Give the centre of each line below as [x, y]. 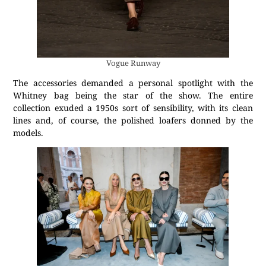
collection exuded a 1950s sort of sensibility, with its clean [133, 107]
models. [28, 132]
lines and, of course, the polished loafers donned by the [133, 120]
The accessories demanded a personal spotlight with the [133, 83]
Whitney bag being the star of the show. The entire [133, 95]
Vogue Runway [133, 63]
